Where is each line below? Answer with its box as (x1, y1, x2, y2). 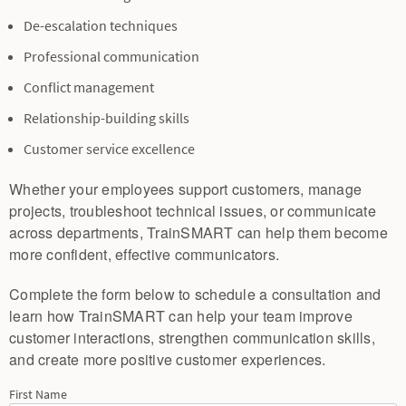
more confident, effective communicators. (9, 243, 279, 265)
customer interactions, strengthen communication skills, (9, 326, 375, 348)
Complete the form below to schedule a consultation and (9, 283, 382, 304)
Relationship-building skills (24, 108, 189, 128)
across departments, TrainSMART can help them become (9, 221, 388, 243)
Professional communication (24, 46, 199, 66)
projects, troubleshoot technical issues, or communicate (9, 199, 376, 221)
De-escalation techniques (24, 15, 178, 35)
